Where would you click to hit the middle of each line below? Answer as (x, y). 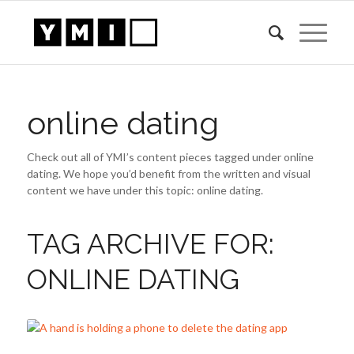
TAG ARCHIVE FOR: (150, 244)
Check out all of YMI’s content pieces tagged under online (170, 157)
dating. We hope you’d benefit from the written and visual (168, 173)
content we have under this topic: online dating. (145, 190)
